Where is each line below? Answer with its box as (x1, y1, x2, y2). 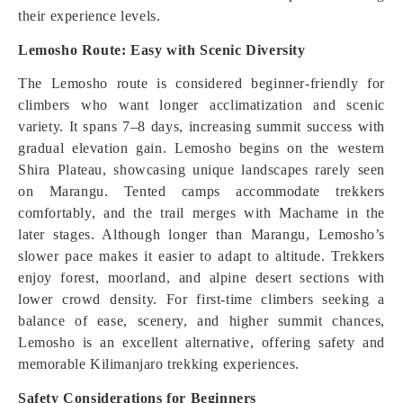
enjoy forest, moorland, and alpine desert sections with (18, 270, 385, 285)
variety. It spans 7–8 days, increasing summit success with (18, 119, 385, 134)
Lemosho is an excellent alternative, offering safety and (18, 335, 385, 350)
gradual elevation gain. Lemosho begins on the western (18, 140, 385, 156)
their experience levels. (18, 8, 161, 23)
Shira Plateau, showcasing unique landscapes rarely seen (18, 162, 385, 177)
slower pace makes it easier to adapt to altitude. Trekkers (18, 248, 385, 264)
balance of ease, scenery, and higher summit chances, (18, 313, 385, 328)
